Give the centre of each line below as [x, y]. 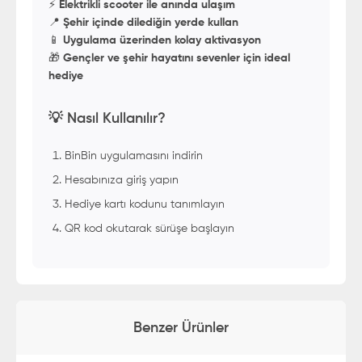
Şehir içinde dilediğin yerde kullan [151, 23]
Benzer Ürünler [181, 328]
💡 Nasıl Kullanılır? [107, 118]
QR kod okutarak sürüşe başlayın [149, 228]
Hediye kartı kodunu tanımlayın [145, 204]
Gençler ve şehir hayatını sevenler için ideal [177, 58]
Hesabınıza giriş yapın [122, 180]
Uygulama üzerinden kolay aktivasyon [162, 40]
